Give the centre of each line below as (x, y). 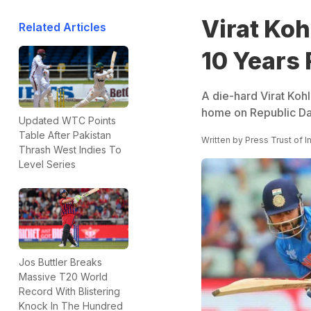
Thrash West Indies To (70, 149)
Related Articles (62, 27)
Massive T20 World (63, 277)
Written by (223, 140)
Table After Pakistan (65, 135)
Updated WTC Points (67, 120)
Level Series (47, 164)
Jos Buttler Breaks (60, 262)
